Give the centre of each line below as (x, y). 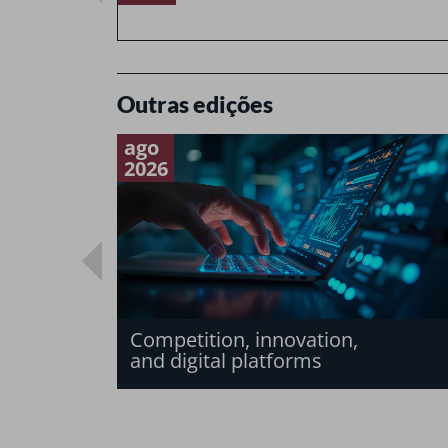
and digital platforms (226, 361)
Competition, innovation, (244, 340)
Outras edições (195, 103)
